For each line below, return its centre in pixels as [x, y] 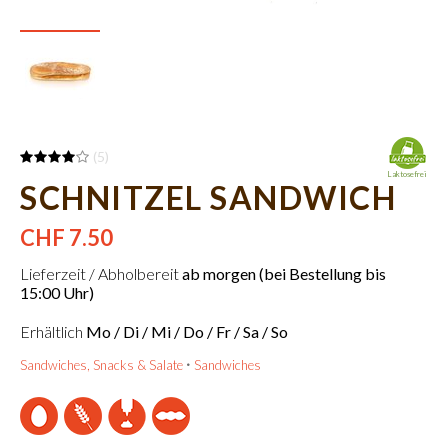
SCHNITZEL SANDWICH [208, 197]
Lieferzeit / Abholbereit [101, 273]
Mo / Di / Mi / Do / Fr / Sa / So [187, 331]
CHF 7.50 [66, 237]
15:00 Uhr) [57, 292]
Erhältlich [53, 331]
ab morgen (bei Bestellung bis [284, 273]
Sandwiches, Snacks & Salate [101, 365]
